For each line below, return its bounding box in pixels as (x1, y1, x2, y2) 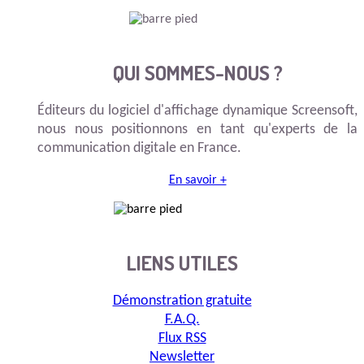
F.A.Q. (164, 312, 200, 328)
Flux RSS (158, 331, 206, 347)
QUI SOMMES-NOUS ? (112, 59, 283, 86)
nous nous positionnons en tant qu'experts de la (37, 122, 357, 138)
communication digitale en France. (37, 141, 241, 157)
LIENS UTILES (126, 249, 238, 276)
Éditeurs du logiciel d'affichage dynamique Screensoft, (37, 103, 357, 119)
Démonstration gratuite (112, 293, 252, 310)
